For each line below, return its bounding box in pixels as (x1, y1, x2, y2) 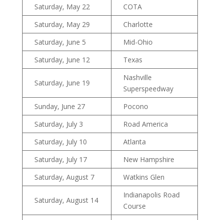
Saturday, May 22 (34, 2, 90, 12)
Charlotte (123, 20, 153, 29)
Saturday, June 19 (34, 78, 90, 88)
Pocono (123, 102, 148, 111)
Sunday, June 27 (34, 102, 85, 111)
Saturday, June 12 (34, 55, 90, 65)
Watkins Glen (123, 172, 165, 182)
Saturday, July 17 (34, 155, 87, 165)
